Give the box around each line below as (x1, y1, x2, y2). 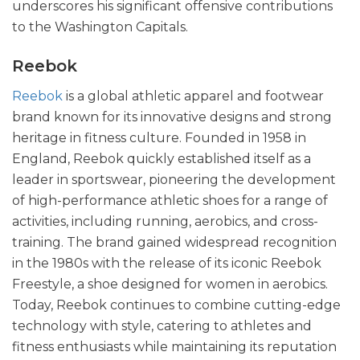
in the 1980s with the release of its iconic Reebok (12, 255, 321, 271)
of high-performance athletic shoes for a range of (12, 192, 328, 208)
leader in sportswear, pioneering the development (12, 171, 336, 187)
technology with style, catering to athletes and (12, 317, 312, 333)
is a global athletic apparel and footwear (63, 88, 324, 104)
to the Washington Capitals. (12, 18, 188, 35)
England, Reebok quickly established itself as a (12, 150, 311, 166)
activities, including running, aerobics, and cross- (12, 213, 318, 229)
